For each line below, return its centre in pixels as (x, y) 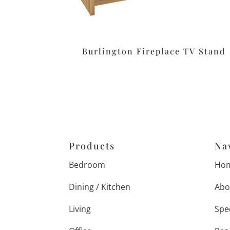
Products (92, 146)
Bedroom (87, 165)
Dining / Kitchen (100, 187)
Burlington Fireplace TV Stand (154, 51)
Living (80, 209)
